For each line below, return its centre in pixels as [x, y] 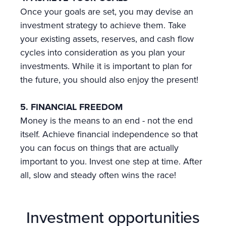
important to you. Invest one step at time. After [111, 161]
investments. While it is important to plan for [106, 66]
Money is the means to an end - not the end [106, 121]
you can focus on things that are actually [99, 148]
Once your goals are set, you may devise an [107, 12]
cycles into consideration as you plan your [103, 52]
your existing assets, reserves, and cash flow [107, 39]
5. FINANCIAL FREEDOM [71, 107]
